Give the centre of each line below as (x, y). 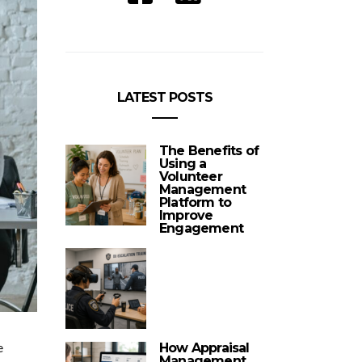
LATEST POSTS (164, 97)
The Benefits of (209, 151)
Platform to (196, 202)
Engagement (201, 228)
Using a (183, 164)
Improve (186, 215)
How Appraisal (204, 348)
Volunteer (191, 177)
